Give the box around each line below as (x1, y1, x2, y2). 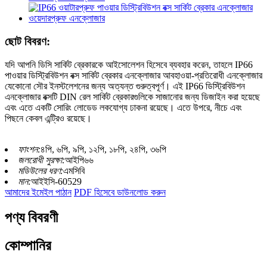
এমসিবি (63, 165, 85, 176)
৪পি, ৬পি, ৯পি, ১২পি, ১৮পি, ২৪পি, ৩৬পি (41, 144, 166, 154)
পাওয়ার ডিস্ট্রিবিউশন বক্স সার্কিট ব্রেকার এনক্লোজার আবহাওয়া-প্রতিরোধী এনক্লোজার (5, 70, 262, 80)
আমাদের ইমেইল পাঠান (5, 187, 72, 197)
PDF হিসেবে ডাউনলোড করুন (74, 187, 166, 197)
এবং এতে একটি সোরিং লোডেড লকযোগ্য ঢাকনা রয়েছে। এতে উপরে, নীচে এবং (5, 102, 242, 113)
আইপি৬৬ (65, 154, 94, 165)
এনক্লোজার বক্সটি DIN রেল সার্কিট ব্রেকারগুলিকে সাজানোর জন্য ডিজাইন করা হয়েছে (5, 91, 260, 102)
